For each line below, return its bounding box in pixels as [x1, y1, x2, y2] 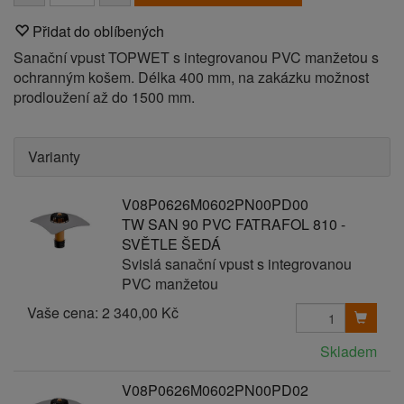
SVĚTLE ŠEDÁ [121, 234, 221, 254]
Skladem [320, 341, 377, 362]
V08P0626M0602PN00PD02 [121, 380, 308, 400]
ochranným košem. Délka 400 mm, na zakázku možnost [14, 67, 369, 87]
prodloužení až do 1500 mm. [14, 87, 195, 107]
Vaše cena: [27, 302, 102, 323]
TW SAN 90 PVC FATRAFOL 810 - [121, 214, 345, 234]
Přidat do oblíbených [32, 21, 164, 41]
